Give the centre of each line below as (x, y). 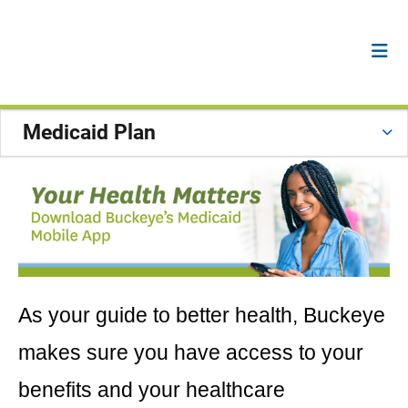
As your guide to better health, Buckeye (202, 316)
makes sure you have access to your (191, 353)
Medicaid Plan (89, 132)
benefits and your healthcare (152, 390)
